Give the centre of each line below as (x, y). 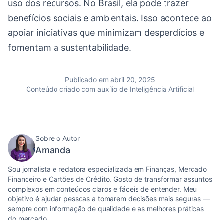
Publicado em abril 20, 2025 (110, 80)
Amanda (53, 150)
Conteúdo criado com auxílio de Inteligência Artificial (110, 89)
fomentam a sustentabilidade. (69, 48)
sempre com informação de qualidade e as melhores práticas (106, 209)
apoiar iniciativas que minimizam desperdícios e (106, 33)
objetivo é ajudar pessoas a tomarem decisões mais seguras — (109, 199)
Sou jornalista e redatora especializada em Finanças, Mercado (107, 169)
